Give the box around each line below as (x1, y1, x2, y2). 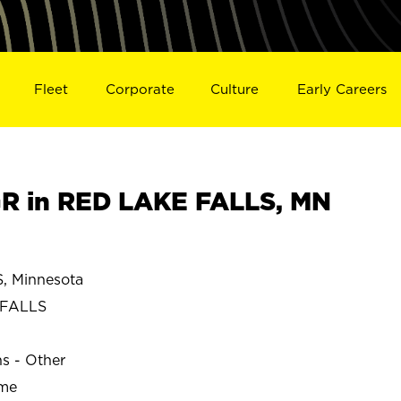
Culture (210, 81, 260, 97)
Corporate (105, 81, 175, 97)
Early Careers (297, 81, 388, 97)
